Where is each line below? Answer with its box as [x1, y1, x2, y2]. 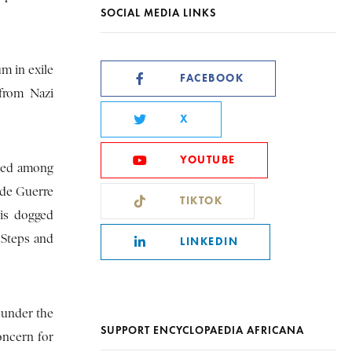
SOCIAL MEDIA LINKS [101, 5, 216, 20]
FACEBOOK [180, 71, 244, 85]
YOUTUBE [180, 152, 236, 167]
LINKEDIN [180, 234, 238, 248]
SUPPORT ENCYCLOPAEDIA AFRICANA [101, 323, 304, 337]
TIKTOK [180, 193, 222, 207]
